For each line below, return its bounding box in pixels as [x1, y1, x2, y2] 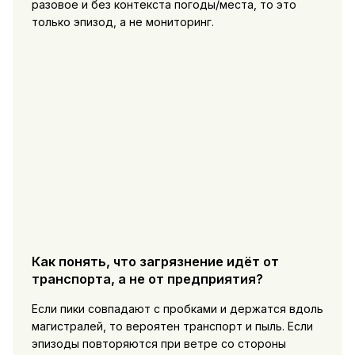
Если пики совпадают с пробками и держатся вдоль [31, 302, 323, 316]
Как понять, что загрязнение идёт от [31, 253, 279, 269]
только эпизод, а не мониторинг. [31, 14, 214, 29]
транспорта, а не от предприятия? [31, 270, 263, 287]
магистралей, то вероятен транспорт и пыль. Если [31, 319, 313, 334]
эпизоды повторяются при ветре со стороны [31, 337, 286, 351]
